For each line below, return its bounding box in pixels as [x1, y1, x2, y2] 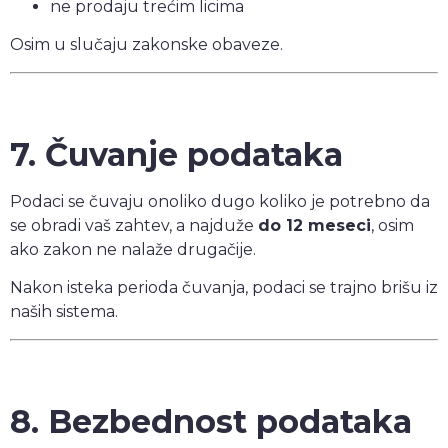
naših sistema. [10, 302, 118, 322]
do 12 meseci [258, 215, 371, 235]
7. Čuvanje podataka [10, 134, 343, 174]
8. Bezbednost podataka [10, 401, 412, 441]
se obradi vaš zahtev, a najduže [10, 215, 258, 235]
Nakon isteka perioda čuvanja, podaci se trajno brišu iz [10, 278, 438, 298]
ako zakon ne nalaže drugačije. [10, 239, 256, 259]
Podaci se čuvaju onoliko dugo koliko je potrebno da [10, 191, 430, 211]
